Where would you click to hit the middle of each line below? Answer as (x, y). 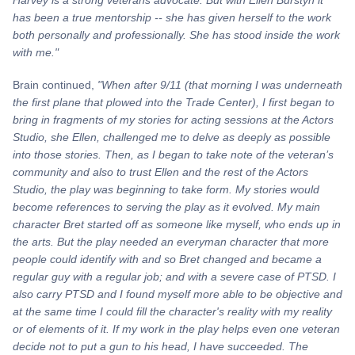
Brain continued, (55, 85)
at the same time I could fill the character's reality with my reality (172, 312)
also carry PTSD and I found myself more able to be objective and (177, 294)
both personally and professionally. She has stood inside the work (176, 34)
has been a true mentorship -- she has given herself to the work (172, 17)
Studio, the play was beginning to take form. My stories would (166, 190)
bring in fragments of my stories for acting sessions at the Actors (173, 120)
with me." (36, 52)
